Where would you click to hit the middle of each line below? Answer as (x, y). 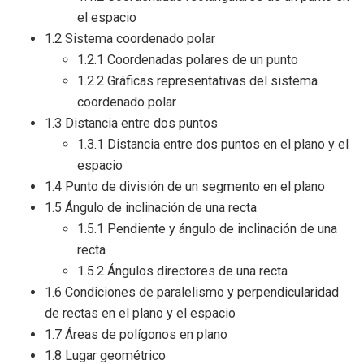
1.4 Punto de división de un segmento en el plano (185, 186)
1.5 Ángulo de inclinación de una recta (151, 207)
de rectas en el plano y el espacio (140, 313)
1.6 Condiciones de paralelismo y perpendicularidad (192, 292)
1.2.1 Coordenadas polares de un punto (188, 59)
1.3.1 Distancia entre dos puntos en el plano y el (213, 144)
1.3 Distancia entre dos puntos (131, 123)
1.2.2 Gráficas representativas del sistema (197, 80)
